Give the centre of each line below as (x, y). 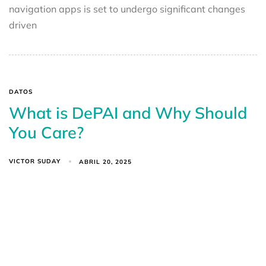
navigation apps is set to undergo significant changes (127, 9)
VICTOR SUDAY (35, 161)
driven (23, 25)
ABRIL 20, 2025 (106, 161)
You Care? (46, 133)
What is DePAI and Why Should (128, 113)
